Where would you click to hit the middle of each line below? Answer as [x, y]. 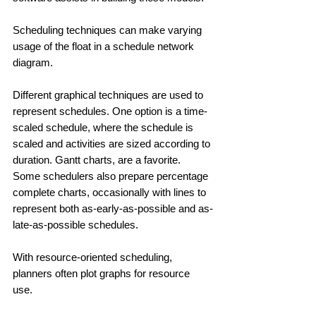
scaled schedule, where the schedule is [104, 127]
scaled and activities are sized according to [113, 143]
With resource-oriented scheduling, [94, 257]
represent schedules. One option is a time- [110, 111]
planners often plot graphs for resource [103, 273]
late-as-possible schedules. [77, 224]
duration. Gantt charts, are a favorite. [98, 159]
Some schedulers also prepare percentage [112, 176]
